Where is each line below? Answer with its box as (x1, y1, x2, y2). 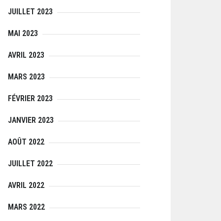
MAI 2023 (8, 29, 38, 38)
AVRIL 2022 (8, 181, 44, 190)
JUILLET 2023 (8, 7, 53, 16)
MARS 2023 (8, 72, 45, 81)
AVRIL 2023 (8, 50, 44, 60)
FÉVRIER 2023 (8, 94, 53, 103)
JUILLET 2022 (8, 159, 53, 168)
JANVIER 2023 (8, 115, 54, 125)
